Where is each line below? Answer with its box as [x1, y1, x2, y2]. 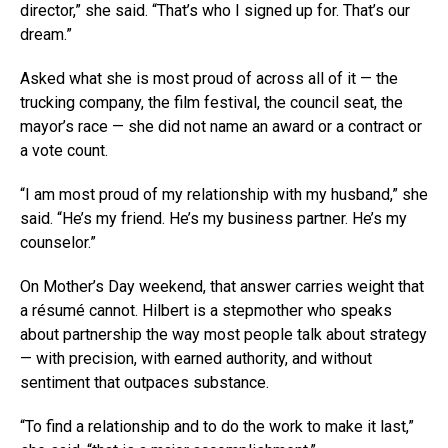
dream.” [20, 24, 72, 44]
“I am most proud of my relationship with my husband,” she [20, 184, 428, 204]
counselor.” [20, 232, 96, 252]
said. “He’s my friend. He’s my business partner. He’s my [20, 208, 407, 228]
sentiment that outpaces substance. [20, 372, 269, 392]
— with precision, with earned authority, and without [20, 348, 372, 368]
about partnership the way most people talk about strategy [20, 324, 427, 344]
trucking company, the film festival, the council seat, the [20, 92, 403, 112]
